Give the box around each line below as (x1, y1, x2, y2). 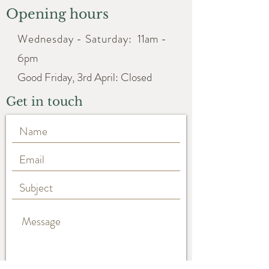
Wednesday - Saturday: (17, 31, 135, 47)
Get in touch (6, 94, 83, 109)
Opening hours (6, 6, 109, 22)
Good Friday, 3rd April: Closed (17, 69, 152, 85)
